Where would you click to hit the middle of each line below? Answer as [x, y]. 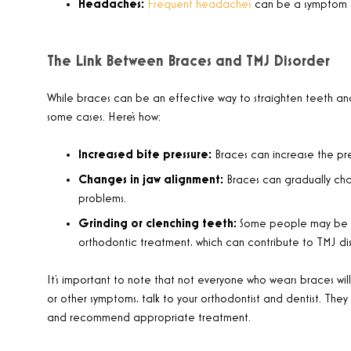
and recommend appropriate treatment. [149, 318]
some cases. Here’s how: [104, 118]
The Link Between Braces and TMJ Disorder [188, 61]
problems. [102, 199]
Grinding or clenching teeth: [157, 224]
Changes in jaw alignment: [151, 180]
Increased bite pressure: [145, 155]
